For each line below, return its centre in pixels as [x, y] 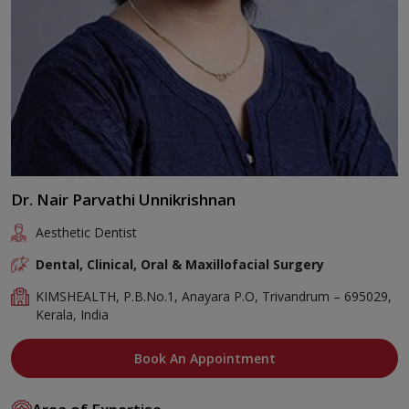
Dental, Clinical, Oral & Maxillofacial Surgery [180, 264]
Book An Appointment [204, 358]
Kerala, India [73, 314]
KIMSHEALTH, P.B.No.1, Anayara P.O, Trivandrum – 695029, [214, 296]
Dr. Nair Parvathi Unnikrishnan [123, 199]
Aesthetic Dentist [87, 232]
